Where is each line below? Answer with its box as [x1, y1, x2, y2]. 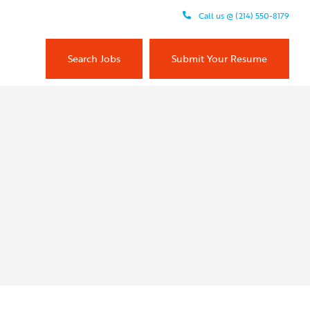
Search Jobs [68, 51, 120, 66]
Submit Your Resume [172, 51, 267, 66]
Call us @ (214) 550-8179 [197, 9, 289, 21]
